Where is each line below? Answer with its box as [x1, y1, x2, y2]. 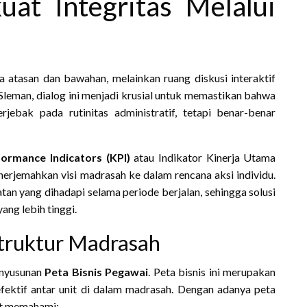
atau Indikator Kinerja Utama [130, 150, 276, 164]
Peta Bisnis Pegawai [45, 265, 149, 278]
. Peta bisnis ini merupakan [148, 265, 276, 278]
